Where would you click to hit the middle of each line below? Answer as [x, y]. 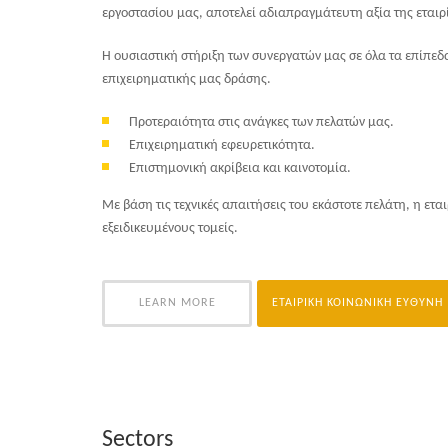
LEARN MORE [177, 302]
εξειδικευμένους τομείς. [170, 228]
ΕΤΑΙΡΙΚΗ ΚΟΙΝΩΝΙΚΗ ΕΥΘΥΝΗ [357, 302]
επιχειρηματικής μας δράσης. [186, 79]
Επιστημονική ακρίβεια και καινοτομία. [240, 168]
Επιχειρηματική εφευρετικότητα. [222, 145]
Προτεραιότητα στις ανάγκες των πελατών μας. [261, 122]
